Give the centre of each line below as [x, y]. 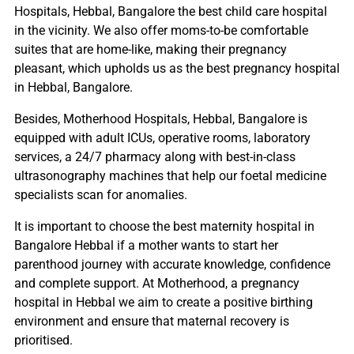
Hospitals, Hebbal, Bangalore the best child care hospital [171, 11]
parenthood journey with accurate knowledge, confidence [172, 264]
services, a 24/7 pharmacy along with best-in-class [155, 156]
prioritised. [43, 340]
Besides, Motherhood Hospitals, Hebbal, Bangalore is [161, 119]
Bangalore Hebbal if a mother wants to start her [146, 245]
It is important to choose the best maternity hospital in [164, 226]
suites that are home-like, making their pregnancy [151, 49]
